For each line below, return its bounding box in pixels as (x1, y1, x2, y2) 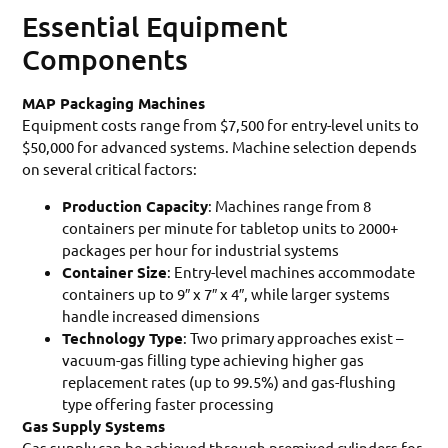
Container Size (62, 261, 168, 282)
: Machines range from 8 (208, 195, 372, 215)
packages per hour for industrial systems (62, 239, 340, 259)
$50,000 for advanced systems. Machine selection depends (22, 137, 418, 157)
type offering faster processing (62, 393, 275, 413)
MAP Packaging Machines (22, 93, 206, 114)
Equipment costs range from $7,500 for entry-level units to (22, 115, 420, 135)
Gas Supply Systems (22, 415, 166, 436)
